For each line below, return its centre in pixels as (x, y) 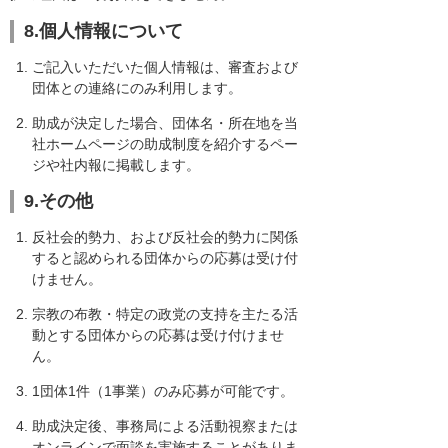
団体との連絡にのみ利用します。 (137, 87)
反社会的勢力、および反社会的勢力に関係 (165, 237)
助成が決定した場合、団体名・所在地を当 (165, 122)
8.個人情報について (103, 30)
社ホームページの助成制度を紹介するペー (165, 143)
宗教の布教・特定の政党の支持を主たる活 (165, 314)
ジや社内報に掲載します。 (116, 164)
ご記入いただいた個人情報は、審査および (165, 66)
